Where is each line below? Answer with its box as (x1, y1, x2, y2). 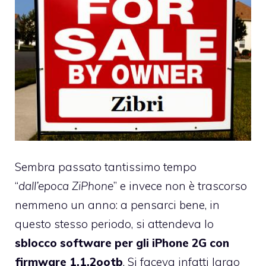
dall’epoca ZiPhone (18, 179, 113, 194)
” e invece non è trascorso (113, 179, 247, 194)
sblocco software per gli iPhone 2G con (15, 236, 229, 251)
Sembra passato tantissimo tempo (15, 160, 197, 175)
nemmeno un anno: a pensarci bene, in (15, 198, 220, 213)
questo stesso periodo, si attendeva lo (15, 217, 214, 232)
